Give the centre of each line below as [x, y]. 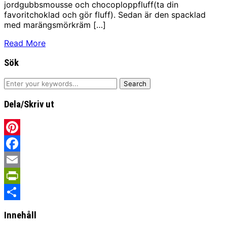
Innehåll [20, 216]
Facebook [23, 160]
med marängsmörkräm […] [55, 25]
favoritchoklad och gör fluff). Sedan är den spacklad [105, 14]
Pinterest [21, 144]
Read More [25, 43]
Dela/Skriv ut [29, 104]
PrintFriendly [28, 192]
